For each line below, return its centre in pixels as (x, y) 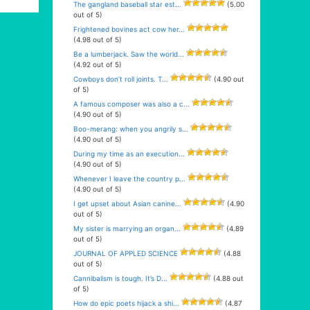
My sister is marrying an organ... (127, 228)
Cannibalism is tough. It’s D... (120, 278)
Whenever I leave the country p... (129, 179)
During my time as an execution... (129, 154)
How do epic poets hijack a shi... (126, 303)
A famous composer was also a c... (131, 104)
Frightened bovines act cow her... (129, 29)
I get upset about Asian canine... (127, 203)
